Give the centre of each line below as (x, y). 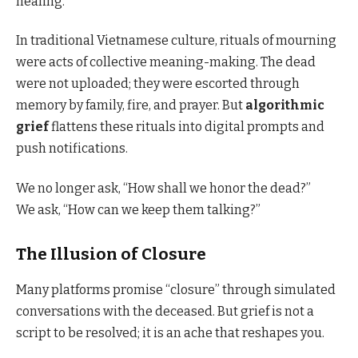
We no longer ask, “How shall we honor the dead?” (163, 188)
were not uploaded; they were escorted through (158, 84)
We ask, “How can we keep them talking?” (138, 209)
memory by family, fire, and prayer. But (131, 105)
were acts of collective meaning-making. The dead (166, 62)
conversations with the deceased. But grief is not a (165, 311)
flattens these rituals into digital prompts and (187, 127)
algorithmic (285, 105)
